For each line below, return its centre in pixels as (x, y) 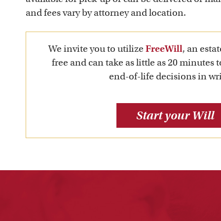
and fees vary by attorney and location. (106, 13)
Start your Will (175, 116)
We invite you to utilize (97, 49)
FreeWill (164, 49)
